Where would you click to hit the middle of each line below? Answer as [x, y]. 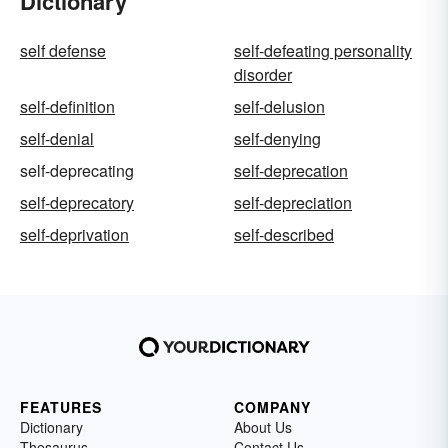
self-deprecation [291, 171]
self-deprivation [74, 235]
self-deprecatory [77, 203]
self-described [284, 235]
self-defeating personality [323, 51]
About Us [263, 427]
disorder [263, 75]
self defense [63, 51]
